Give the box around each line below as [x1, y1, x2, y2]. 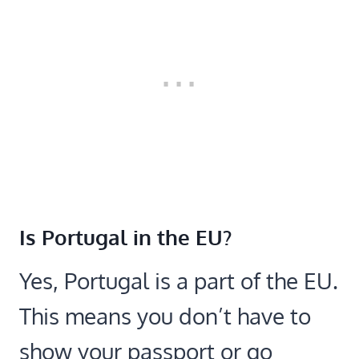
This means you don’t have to [19, 301, 311, 330]
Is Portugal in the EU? [19, 223, 232, 250]
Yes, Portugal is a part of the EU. [19, 265, 338, 295]
